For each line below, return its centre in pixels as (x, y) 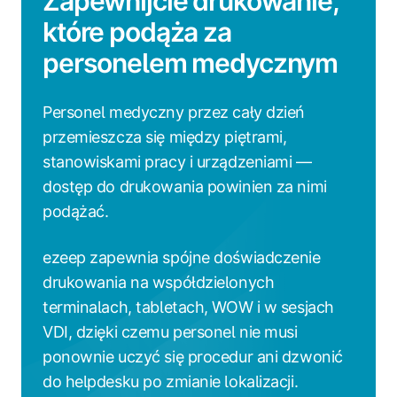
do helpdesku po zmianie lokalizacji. (171, 381)
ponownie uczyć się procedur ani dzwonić (193, 356)
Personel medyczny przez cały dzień (174, 112)
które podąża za (137, 31)
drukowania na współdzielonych (159, 282)
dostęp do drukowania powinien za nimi (185, 186)
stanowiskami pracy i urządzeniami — (177, 161)
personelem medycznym (191, 62)
